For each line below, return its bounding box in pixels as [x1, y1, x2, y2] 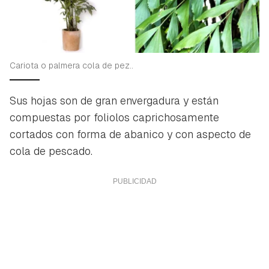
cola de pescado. [10, 144, 92, 158]
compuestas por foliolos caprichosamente [10, 110, 219, 124]
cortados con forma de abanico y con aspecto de [10, 127, 251, 141]
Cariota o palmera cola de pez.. [10, 59, 133, 71]
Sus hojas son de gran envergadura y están [10, 93, 219, 107]
